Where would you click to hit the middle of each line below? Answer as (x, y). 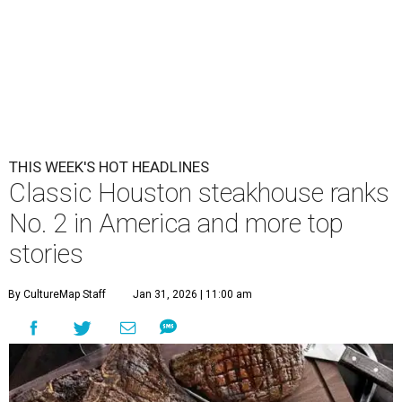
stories (46, 254)
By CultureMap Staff (57, 295)
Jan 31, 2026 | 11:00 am (192, 295)
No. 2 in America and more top (176, 224)
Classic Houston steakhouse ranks (199, 193)
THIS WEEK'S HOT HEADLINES (109, 167)
